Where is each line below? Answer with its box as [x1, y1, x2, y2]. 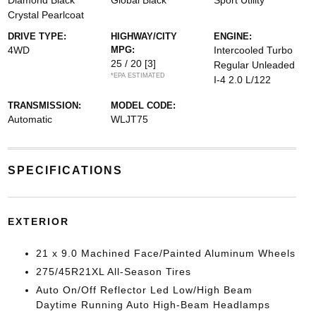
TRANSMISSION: [7, 100, 81, 111]
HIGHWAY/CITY [110, 31, 177, 42]
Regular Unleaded [214, 59, 296, 71]
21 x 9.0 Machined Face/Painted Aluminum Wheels [35, 248, 296, 259]
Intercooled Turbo [214, 44, 293, 56]
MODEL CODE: [110, 100, 176, 111]
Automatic [7, 114, 52, 125]
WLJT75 [110, 114, 148, 125]
